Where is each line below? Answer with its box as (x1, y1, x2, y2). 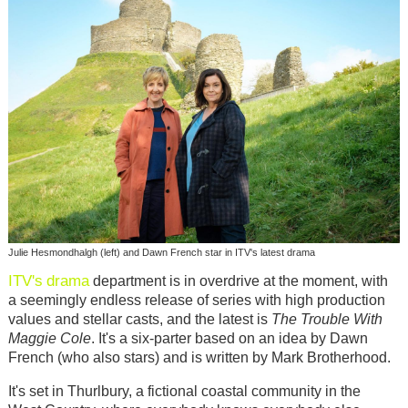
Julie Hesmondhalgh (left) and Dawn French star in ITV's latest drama (7, 246, 315, 258)
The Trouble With (270, 311, 382, 328)
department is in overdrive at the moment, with (88, 273, 388, 290)
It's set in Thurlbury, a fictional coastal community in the (7, 382, 361, 399)
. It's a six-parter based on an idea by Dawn (90, 331, 368, 347)
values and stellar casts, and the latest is (7, 311, 271, 328)
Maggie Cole (7, 331, 91, 347)
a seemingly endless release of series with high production (7, 292, 385, 309)
